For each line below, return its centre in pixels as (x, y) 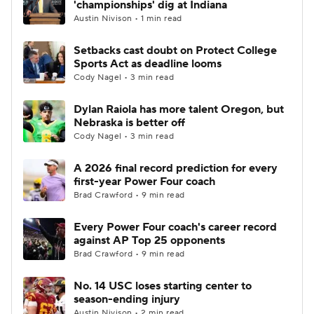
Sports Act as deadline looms (148, 64)
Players (207, 29)
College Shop (82, 64)
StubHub (170, 64)
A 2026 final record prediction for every (176, 168)
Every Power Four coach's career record (175, 227)
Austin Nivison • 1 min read (128, 19)
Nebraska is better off (129, 123)
